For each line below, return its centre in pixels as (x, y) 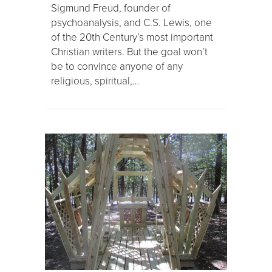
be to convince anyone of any (117, 66)
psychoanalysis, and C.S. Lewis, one (131, 22)
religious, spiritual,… (95, 81)
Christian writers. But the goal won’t (129, 52)
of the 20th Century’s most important (132, 37)
